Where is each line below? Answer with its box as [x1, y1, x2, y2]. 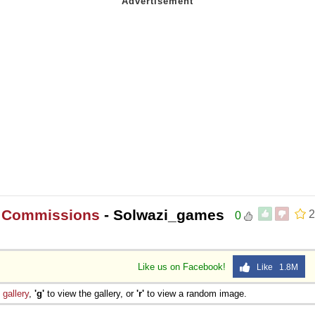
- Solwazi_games [100, 206, 224, 223]
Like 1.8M [250, 262, 298, 272]
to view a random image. [144, 288, 247, 299]
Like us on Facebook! [138, 261, 229, 272]
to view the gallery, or [44, 288, 136, 299]
